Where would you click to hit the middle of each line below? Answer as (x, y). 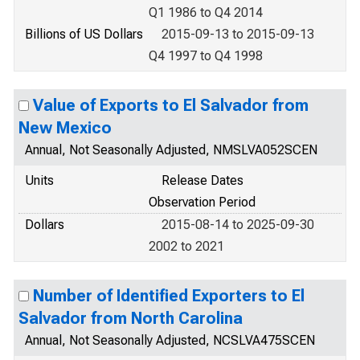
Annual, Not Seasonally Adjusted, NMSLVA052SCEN (171, 150)
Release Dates (202, 180)
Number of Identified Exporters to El (169, 296)
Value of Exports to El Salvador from (171, 105)
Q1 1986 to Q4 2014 (206, 12)
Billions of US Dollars (84, 34)
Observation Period (202, 202)
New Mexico (65, 128)
